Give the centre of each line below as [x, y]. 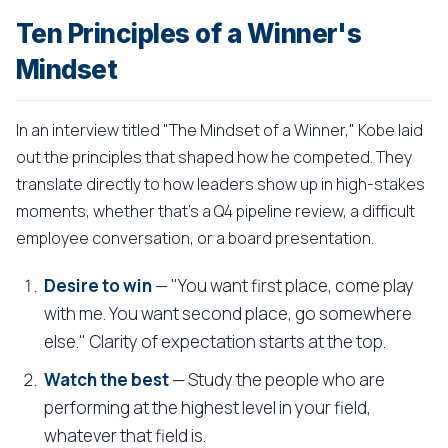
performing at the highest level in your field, [207, 407]
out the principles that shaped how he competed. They [214, 157]
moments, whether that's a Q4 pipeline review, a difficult [215, 211]
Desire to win [98, 285]
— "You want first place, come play [283, 285]
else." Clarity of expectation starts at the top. [215, 341]
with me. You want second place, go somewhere [228, 313]
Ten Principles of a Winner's [189, 33]
